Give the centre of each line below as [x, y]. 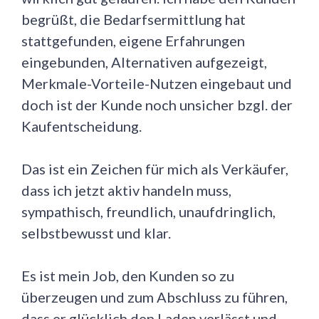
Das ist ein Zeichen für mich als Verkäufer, [155, 169]
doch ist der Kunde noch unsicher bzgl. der [157, 105]
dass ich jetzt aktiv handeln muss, [126, 190]
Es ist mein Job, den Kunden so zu [128, 276]
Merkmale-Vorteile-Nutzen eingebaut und [157, 84]
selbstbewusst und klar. [96, 233]
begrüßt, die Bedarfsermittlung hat [134, 20]
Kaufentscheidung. [82, 126]
